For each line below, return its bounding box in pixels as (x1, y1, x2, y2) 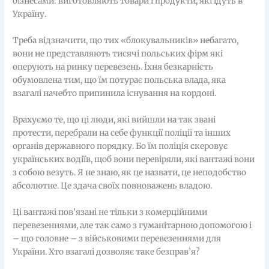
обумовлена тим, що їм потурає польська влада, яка (13, 75, 226, 86)
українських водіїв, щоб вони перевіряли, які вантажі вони (13, 154, 255, 165)
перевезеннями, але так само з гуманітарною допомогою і (13, 220, 252, 231)
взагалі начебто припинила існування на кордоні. (13, 88, 217, 99)
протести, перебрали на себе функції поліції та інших (13, 128, 231, 139)
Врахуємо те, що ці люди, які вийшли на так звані (13, 115, 216, 125)
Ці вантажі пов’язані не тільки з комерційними (13, 207, 208, 217)
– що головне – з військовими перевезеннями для (13, 233, 222, 244)
